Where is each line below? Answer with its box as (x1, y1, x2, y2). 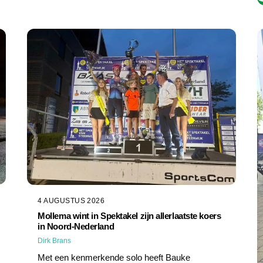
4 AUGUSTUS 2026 (38, 197, 105, 205)
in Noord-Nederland (38, 221, 114, 232)
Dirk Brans (38, 237, 72, 245)
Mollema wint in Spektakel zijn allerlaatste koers (38, 211, 221, 221)
